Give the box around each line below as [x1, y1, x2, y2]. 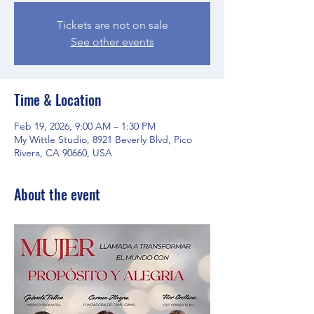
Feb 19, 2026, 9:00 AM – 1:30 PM [14, 120, 156, 132]
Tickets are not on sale [56, 18, 168, 32]
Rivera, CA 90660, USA [14, 146, 112, 159]
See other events [70, 35, 154, 48]
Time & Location [14, 89, 101, 110]
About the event [14, 184, 100, 205]
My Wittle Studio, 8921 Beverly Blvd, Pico [14, 133, 192, 146]
